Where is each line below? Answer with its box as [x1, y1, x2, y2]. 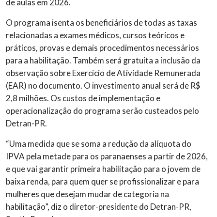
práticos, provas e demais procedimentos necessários [6, 43, 199, 53]
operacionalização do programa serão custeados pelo [6, 106, 199, 116]
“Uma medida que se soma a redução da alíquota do [6, 139, 191, 149]
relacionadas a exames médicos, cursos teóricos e [6, 30, 185, 41]
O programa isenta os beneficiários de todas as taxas [6, 17, 197, 28]
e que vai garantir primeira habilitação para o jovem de [6, 164, 201, 174]
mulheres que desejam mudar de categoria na [6, 189, 169, 200]
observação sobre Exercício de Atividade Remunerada [6, 68, 201, 78]
